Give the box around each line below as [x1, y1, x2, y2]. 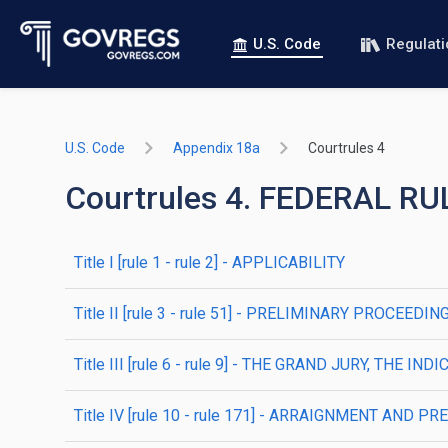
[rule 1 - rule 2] [114, 253, 218, 272]
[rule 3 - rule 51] [119, 304, 232, 323]
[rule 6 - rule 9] [124, 355, 228, 374]
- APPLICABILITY [218, 253, 345, 272]
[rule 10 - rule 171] [124, 406, 255, 425]
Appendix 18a [173, 140, 260, 156]
